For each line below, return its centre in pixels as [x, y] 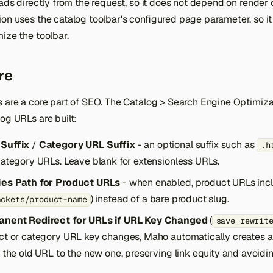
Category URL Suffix [87, 145]
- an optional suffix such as [196, 145]
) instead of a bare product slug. [160, 199]
